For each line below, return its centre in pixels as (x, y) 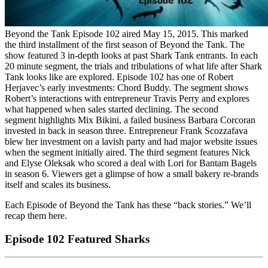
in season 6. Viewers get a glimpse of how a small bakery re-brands (132, 173)
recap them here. (36, 215)
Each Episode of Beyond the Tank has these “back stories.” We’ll (128, 205)
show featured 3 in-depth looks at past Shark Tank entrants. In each (131, 55)
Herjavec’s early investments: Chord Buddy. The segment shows (127, 87)
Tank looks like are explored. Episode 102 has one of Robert (119, 77)
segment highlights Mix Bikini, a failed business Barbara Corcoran (130, 120)
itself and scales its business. (58, 184)
